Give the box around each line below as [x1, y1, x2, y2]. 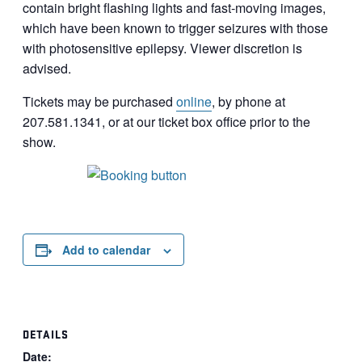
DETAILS [23, 326, 69, 342]
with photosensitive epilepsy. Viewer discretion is [23, 38, 302, 57]
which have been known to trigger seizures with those [23, 18, 328, 37]
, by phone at [212, 91, 285, 111]
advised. [23, 58, 71, 78]
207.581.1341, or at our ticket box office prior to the [23, 112, 310, 131]
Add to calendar [62, 241, 150, 258]
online [176, 91, 212, 111]
